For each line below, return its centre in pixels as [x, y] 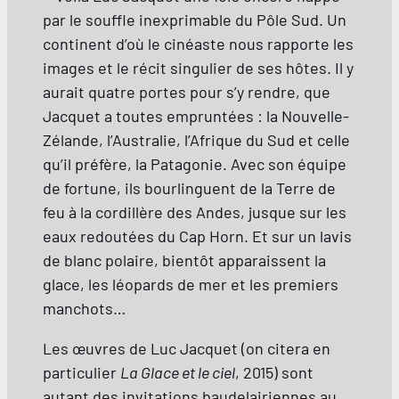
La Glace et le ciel [178, 373]
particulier [81, 373]
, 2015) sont [274, 373]
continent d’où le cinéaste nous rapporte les [198, 44]
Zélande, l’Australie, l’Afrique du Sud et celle [196, 140]
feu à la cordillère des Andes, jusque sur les [195, 212]
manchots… [84, 309]
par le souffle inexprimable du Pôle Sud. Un [195, 20]
